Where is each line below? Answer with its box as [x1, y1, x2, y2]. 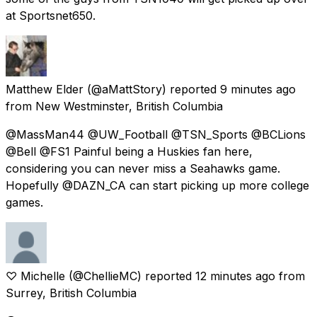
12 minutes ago [195, 268, 275, 283]
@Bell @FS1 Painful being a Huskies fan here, [6, 144, 253, 158]
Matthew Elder [6, 81, 83, 96]
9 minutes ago [220, 81, 296, 96]
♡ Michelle [6, 268, 65, 283]
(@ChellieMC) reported [69, 268, 192, 283]
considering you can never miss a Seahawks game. [6, 161, 280, 175]
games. [6, 195, 43, 209]
